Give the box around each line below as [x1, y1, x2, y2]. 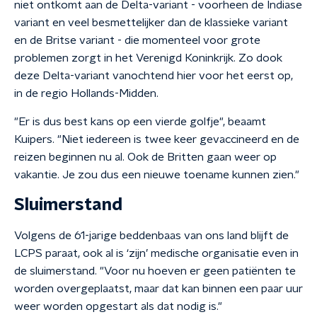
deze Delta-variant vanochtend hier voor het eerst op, [14, 70, 293, 81]
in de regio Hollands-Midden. [14, 88, 158, 99]
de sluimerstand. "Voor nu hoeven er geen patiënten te [14, 265, 296, 277]
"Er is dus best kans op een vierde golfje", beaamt [14, 116, 266, 127]
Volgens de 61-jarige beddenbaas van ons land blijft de [14, 230, 289, 241]
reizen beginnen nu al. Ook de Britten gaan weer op [14, 151, 277, 163]
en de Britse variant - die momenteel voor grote [14, 35, 260, 46]
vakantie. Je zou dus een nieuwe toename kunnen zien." [14, 169, 299, 180]
